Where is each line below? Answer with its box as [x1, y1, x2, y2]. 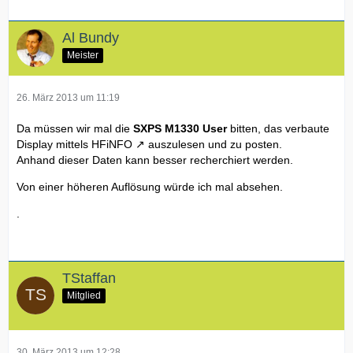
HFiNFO [91, 137, 132, 150]
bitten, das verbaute [227, 121, 329, 135]
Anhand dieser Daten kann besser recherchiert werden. [17, 153, 293, 166]
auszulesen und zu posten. [145, 137, 282, 150]
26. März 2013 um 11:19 [17, 91, 120, 103]
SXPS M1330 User [133, 121, 227, 135]
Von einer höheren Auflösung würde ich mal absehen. [17, 180, 283, 193]
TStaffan [62, 269, 116, 286]
